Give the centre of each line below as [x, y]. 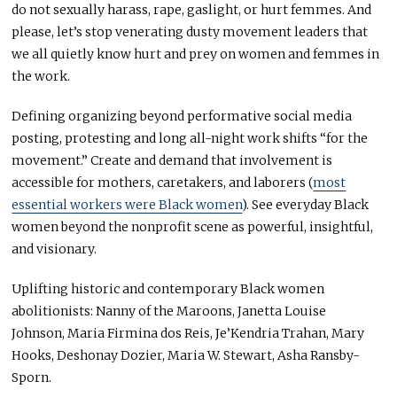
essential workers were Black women [127, 205]
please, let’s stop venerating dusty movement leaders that [190, 32]
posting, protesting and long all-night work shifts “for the [190, 139]
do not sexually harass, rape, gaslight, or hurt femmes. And [192, 10]
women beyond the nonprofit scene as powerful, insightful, [193, 227]
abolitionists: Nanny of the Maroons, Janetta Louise [169, 311]
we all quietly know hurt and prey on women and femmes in [196, 54]
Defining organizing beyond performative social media [182, 117]
